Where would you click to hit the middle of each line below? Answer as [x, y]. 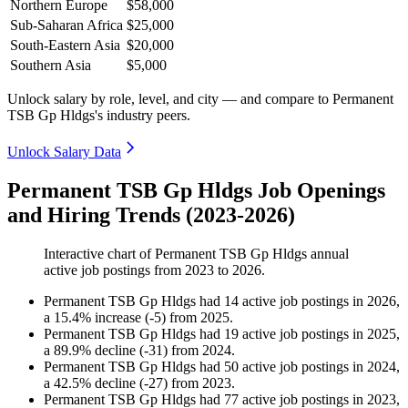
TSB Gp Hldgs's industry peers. [99, 116]
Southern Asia [51, 66]
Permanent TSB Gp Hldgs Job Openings [196, 191]
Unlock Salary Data [64, 152]
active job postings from [114, 270]
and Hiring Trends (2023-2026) [151, 215]
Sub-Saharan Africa [66, 25]
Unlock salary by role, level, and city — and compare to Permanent [200, 99]
